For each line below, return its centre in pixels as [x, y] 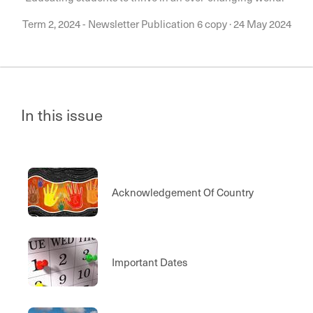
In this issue [62, 114]
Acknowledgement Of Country [183, 192]
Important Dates [150, 262]
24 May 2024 [262, 24]
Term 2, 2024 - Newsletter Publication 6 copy [125, 24]
